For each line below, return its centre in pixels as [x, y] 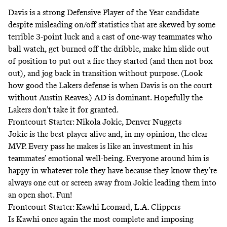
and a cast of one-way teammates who [146, 37]
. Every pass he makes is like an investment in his [109, 146]
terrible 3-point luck [44, 37]
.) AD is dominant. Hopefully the [145, 98]
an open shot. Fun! [41, 195]
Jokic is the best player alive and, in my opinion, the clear [108, 134]
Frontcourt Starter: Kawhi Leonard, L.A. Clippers [94, 207]
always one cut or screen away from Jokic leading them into [112, 183]
